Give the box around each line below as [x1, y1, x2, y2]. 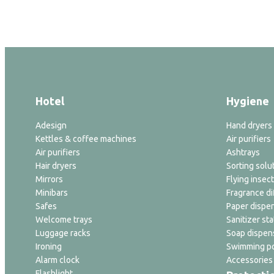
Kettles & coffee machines [35, 134, 136, 144]
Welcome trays [35, 215, 92, 224]
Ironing [35, 242, 62, 251]
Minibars [35, 188, 68, 198]
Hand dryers [226, 120, 272, 130]
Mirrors [35, 174, 63, 184]
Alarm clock [35, 255, 80, 265]
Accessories [226, 255, 273, 265]
